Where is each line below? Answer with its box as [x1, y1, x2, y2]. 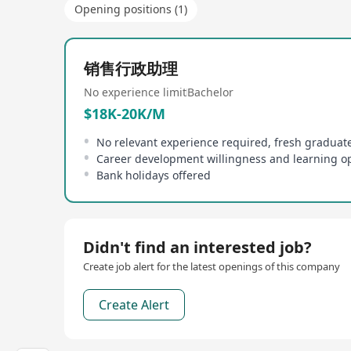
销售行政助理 [84, 58, 178, 79]
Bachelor [187, 85, 233, 100]
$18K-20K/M [84, 104, 165, 123]
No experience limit [84, 85, 186, 100]
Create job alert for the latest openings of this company [83, 259, 340, 273]
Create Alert [99, 296, 169, 313]
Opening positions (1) [74, 2, 187, 16]
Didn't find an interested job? [83, 237, 312, 258]
